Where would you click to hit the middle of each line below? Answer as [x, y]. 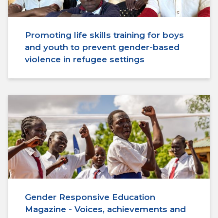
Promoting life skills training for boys [104, 35]
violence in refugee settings [85, 60]
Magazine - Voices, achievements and [105, 209]
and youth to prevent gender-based [102, 47]
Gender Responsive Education [90, 197]
